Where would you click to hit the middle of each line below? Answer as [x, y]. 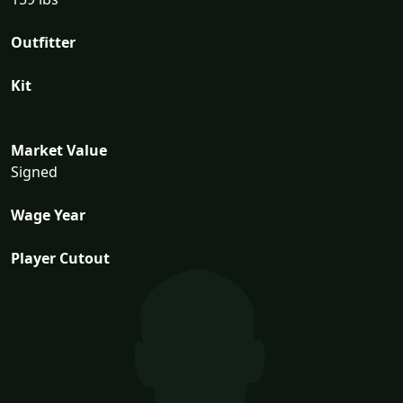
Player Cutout [60, 258]
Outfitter [43, 42]
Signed [34, 171]
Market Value [59, 150]
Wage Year [48, 215]
